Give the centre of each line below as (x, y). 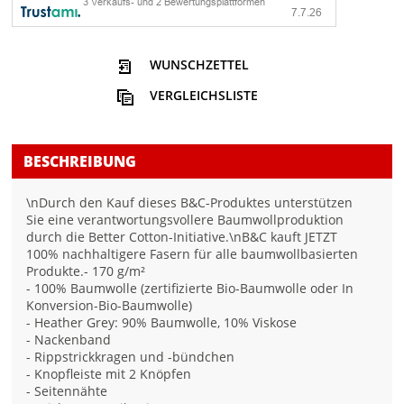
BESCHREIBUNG (80, 162)
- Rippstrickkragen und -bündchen (131, 357)
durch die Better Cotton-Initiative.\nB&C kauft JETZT (182, 237)
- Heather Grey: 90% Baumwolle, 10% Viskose (162, 323)
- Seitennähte (67, 391)
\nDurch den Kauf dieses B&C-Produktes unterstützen (190, 203)
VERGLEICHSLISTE (203, 96)
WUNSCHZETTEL (199, 65)
